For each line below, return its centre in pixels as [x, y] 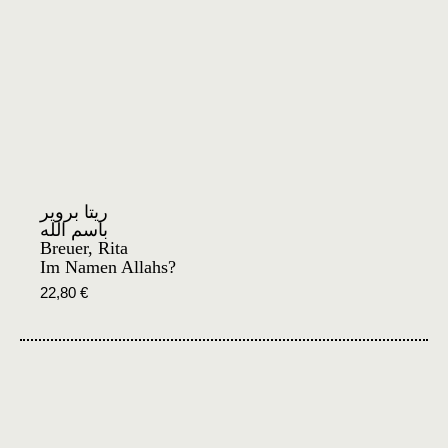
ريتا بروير [74, 211]
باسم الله [74, 229]
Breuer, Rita [84, 247]
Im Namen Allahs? [108, 266]
